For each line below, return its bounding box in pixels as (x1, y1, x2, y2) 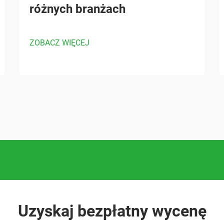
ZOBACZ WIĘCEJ (29, 38, 89, 47)
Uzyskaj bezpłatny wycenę (17, 201, 206, 220)
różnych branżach (29, 2, 125, 16)
